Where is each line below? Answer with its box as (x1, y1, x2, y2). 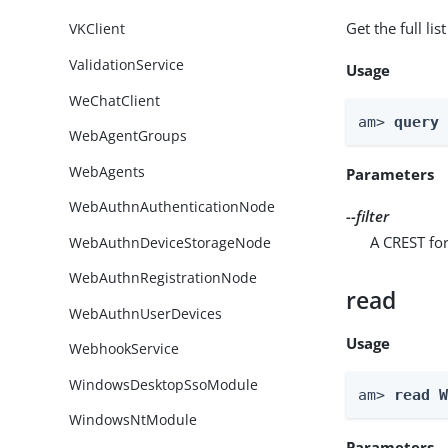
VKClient (69, 19, 126, 39)
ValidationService (69, 54, 185, 74)
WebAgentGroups (69, 126, 188, 146)
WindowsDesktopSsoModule (69, 374, 259, 394)
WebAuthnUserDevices (69, 303, 223, 323)
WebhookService (69, 339, 180, 359)
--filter (346, 205, 390, 226)
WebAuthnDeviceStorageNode (69, 232, 272, 252)
